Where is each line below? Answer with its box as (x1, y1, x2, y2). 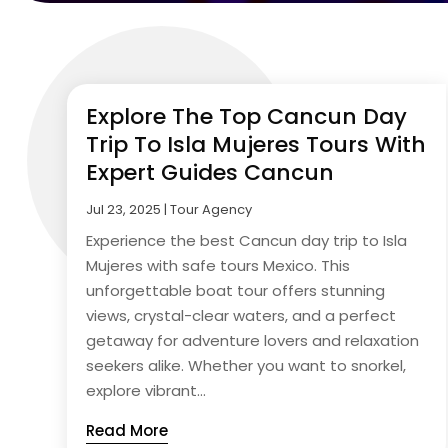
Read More (86, 419, 169, 441)
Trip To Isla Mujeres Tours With (86, 128, 427, 160)
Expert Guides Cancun (86, 156, 335, 188)
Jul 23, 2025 (86, 199, 162, 219)
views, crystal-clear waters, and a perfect (86, 304, 397, 326)
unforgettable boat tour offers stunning (86, 279, 386, 301)
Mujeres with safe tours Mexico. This (86, 254, 351, 276)
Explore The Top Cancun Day (86, 100, 408, 132)
